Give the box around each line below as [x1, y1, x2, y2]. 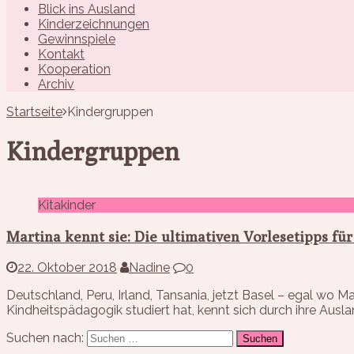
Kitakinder [38, 198, 96, 213]
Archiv [38, 76, 74, 92]
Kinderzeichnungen [38, 16, 149, 32]
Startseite [6, 104, 62, 119]
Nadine [129, 259, 170, 275]
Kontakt [38, 46, 85, 62]
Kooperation [38, 61, 111, 77]
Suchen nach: [6, 330, 84, 345]
